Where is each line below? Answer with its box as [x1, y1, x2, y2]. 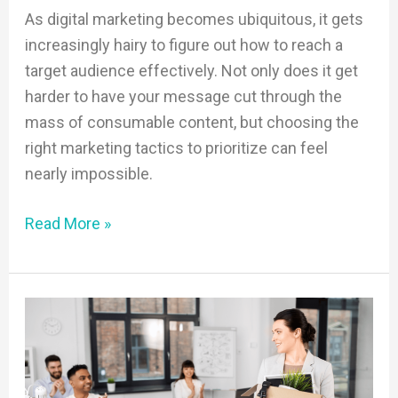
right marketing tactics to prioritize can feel [24, 138, 328, 157]
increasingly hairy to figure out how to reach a [24, 35, 343, 54]
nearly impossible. [24, 163, 153, 183]
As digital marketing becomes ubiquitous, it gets [24, 9, 363, 28]
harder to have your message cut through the [24, 86, 342, 106]
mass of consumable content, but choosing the [24, 112, 359, 131]
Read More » [24, 213, 111, 233]
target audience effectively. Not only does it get [24, 60, 358, 80]
